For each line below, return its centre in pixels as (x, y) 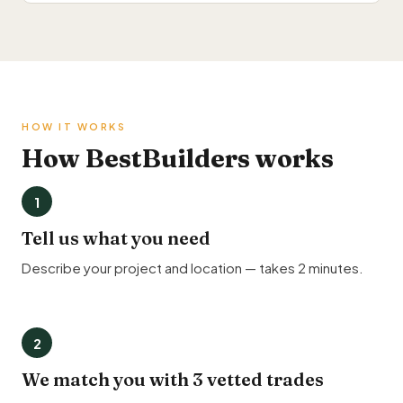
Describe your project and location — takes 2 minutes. (193, 268)
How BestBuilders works (178, 158)
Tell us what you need (116, 238)
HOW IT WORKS (74, 126)
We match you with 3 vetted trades (173, 379)
